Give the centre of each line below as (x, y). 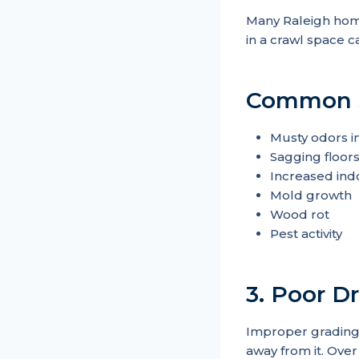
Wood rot (300, 215)
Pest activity (306, 234)
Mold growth (311, 196)
